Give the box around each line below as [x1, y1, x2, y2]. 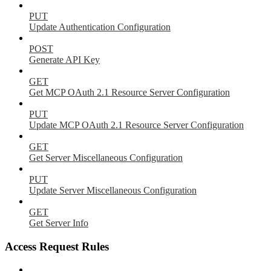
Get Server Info [29, 217, 88, 228]
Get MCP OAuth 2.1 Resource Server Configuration [29, 87, 230, 97]
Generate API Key [29, 54, 100, 65]
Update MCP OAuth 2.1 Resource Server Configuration [29, 119, 244, 130]
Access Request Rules [5, 240, 109, 253]
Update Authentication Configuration [29, 21, 171, 32]
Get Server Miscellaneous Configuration [29, 152, 183, 163]
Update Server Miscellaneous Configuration [29, 184, 197, 195]
